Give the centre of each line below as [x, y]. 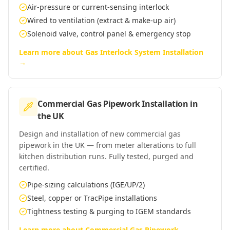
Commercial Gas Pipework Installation [113, 104]
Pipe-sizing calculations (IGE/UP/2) [86, 185]
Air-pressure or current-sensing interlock [98, 7]
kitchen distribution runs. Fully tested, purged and [106, 156]
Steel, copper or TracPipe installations [92, 198]
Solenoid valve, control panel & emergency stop [109, 34]
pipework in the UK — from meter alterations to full [108, 145]
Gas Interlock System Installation [144, 52]
